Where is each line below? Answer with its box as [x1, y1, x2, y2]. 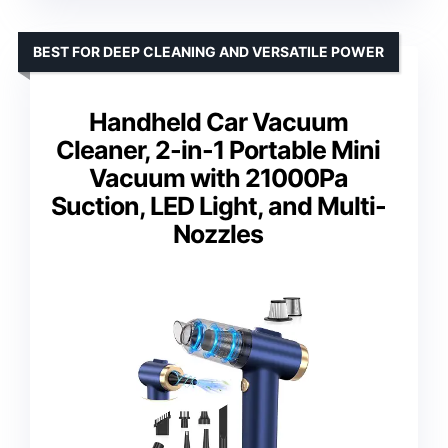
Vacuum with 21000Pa [88, 163, 348, 194]
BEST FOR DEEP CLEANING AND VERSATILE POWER [33, 43, 384, 61]
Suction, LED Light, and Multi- [50, 191, 386, 222]
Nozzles [173, 219, 263, 250]
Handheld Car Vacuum [88, 107, 348, 138]
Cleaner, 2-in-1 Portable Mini [56, 135, 380, 166]
